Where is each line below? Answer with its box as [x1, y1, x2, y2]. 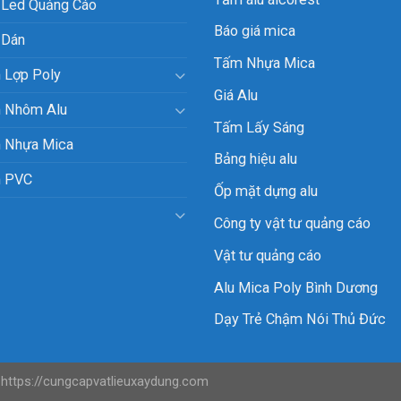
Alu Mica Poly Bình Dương [214, 278, 378, 296]
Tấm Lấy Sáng [214, 118, 304, 136]
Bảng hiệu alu [214, 150, 297, 168]
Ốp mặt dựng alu [214, 183, 318, 200]
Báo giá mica [214, 22, 295, 40]
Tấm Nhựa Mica [214, 55, 315, 73]
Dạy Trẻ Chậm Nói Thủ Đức [214, 311, 386, 328]
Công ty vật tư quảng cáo [214, 215, 371, 233]
